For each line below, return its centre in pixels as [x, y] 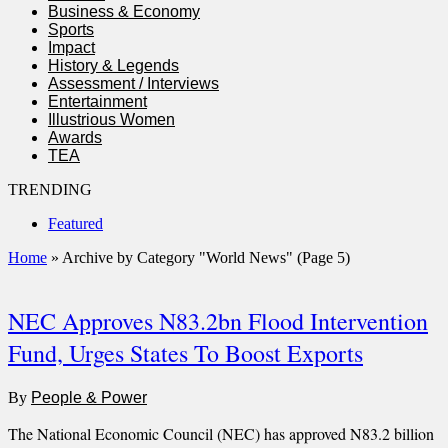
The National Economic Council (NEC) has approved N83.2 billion [221, 433]
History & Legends [113, 65]
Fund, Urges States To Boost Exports [185, 352]
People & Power [89, 397]
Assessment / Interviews [133, 83]
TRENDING [50, 189]
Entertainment [97, 101]
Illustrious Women [111, 119]
